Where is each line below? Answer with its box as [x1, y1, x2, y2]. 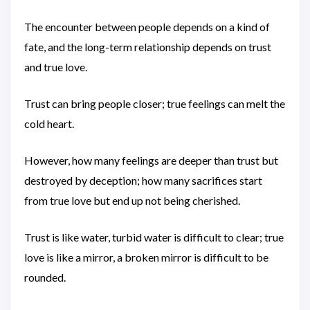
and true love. [24, 60, 87, 73]
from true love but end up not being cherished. [24, 194, 240, 207]
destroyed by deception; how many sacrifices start [24, 174, 262, 187]
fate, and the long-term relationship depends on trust [24, 40, 271, 53]
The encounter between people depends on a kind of [24, 20, 270, 33]
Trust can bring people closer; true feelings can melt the [24, 97, 285, 110]
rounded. [24, 271, 66, 284]
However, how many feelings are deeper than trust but [24, 154, 278, 167]
